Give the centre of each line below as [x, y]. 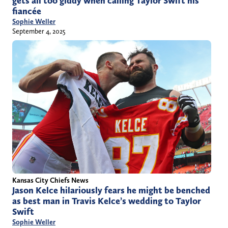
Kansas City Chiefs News [50, 180]
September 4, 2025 [39, 31]
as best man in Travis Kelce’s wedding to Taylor [107, 201]
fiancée [27, 11]
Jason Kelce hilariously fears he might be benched [111, 191]
